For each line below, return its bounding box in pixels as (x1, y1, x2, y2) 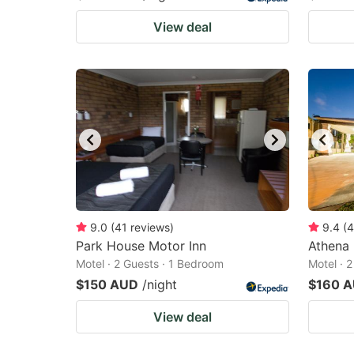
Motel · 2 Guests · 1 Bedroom (76, 257, 224, 270)
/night (142, 277, 177, 292)
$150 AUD (76, 277, 138, 292)
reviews (130, 220, 170, 234)
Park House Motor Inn (76, 238, 206, 254)
